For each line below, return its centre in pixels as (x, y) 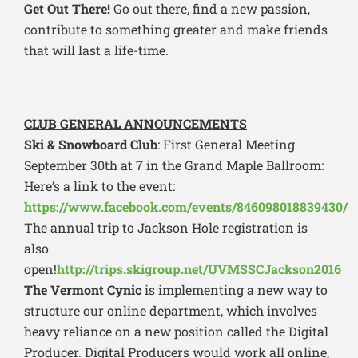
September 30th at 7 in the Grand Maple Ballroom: (174, 165)
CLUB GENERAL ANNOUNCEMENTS (135, 124)
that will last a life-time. (96, 50)
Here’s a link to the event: (99, 186)
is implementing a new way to (235, 290)
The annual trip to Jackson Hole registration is (166, 228)
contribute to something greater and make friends (176, 30)
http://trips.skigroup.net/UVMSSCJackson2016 (199, 269)
